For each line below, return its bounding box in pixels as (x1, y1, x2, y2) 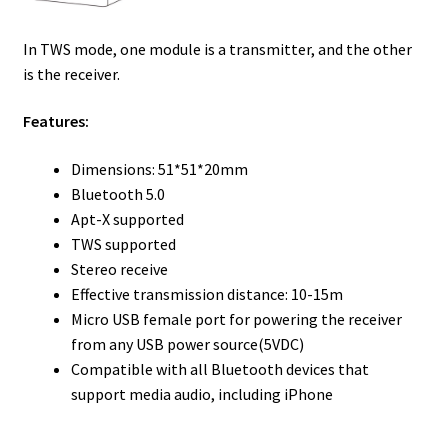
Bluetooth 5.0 (70, 183, 165, 204)
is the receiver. (22, 63, 120, 84)
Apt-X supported (70, 208, 184, 229)
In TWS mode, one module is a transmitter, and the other (22, 38, 412, 59)
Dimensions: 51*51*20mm (70, 158, 248, 179)
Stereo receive (70, 258, 168, 279)
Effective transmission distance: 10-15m (70, 283, 343, 304)
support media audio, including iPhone (70, 383, 333, 404)
